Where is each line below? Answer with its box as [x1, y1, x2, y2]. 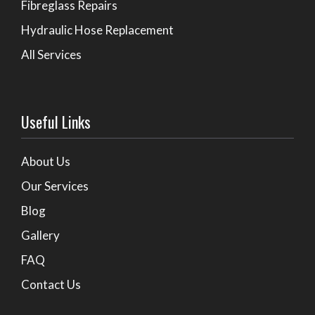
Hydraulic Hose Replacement [21, 22, 174, 38]
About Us [21, 154, 70, 169]
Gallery [21, 228, 60, 243]
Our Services [21, 179, 89, 194]
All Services [21, 47, 82, 63]
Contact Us [21, 277, 81, 292]
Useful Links [21, 110, 91, 134]
